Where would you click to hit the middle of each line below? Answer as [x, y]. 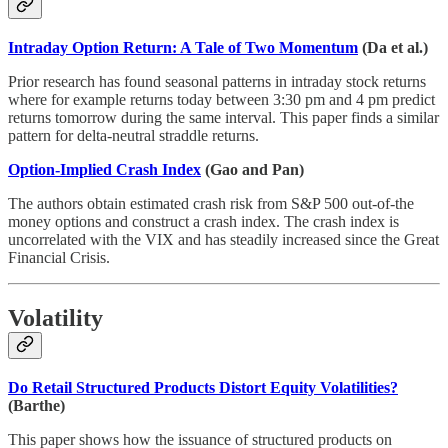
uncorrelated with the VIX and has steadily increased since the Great [223, 239]
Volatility [55, 317]
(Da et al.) [393, 47]
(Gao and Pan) [252, 169]
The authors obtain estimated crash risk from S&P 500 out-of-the [211, 203]
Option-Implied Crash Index [104, 169]
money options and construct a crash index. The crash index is [203, 221]
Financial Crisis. [59, 257]
